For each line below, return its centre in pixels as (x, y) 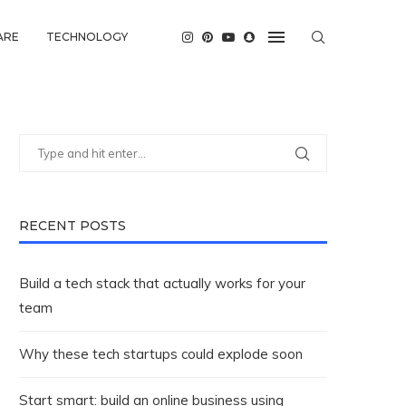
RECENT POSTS (72, 226)
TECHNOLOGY (87, 37)
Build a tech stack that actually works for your (162, 283)
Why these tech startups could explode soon (161, 354)
